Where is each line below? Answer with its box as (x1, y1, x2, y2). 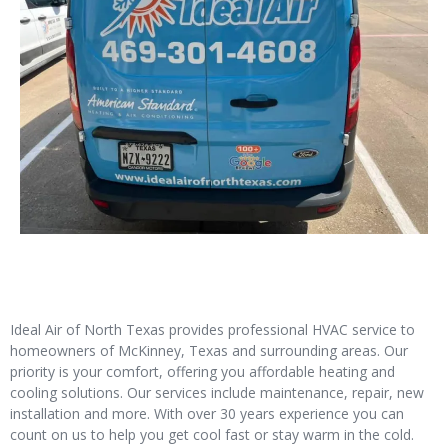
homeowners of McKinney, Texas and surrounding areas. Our (10, 340, 408, 360)
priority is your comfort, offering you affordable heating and (10, 361, 395, 381)
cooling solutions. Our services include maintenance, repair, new (10, 382, 424, 402)
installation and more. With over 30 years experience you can (10, 403, 404, 423)
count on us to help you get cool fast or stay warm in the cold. (10, 424, 414, 444)
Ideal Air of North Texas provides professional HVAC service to (10, 319, 415, 339)
